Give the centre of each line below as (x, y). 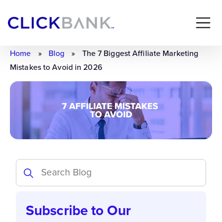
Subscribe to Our (78, 210)
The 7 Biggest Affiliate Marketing (140, 53)
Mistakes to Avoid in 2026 (56, 67)
